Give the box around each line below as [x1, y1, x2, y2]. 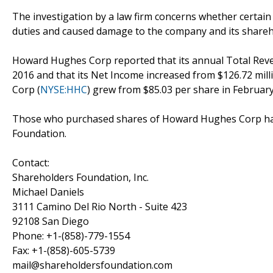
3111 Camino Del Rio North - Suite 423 [12, 199, 187, 213]
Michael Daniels [12, 185, 84, 199]
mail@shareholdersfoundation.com [12, 258, 172, 272]
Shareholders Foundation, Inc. [12, 170, 149, 184]
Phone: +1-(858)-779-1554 [12, 229, 130, 243]
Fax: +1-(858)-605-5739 [12, 243, 115, 257]
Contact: [12, 155, 49, 169]
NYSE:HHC [40, 82, 87, 96]
